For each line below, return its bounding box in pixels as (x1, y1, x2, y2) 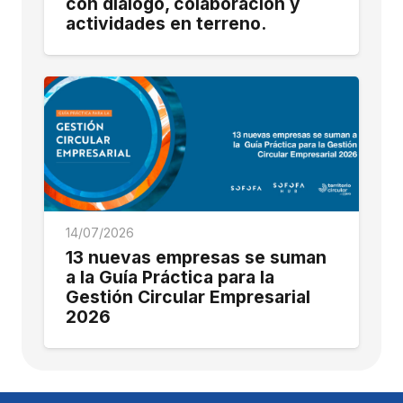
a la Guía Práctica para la (66, 265, 274, 288)
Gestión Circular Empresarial (66, 285, 310, 308)
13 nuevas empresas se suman (66, 246, 327, 268)
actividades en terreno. (66, 13, 266, 35)
